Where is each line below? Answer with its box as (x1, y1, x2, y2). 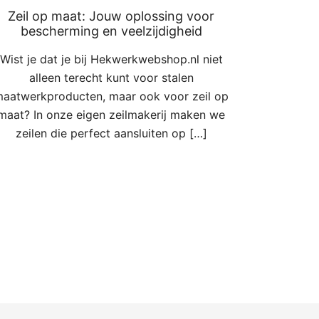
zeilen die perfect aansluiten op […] (15, 126, 207, 141)
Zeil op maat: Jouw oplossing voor (8, 9, 214, 24)
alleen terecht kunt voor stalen (28, 70, 194, 85)
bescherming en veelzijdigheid (20, 23, 202, 39)
